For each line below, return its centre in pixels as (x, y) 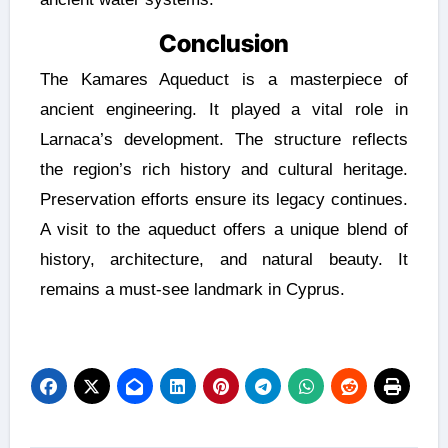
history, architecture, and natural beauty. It (224, 260)
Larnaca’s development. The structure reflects (224, 140)
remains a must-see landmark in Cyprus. (192, 290)
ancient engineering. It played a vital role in (224, 110)
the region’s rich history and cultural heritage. (224, 170)
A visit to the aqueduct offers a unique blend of (224, 230)
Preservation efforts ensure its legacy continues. (224, 200)
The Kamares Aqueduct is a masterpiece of (224, 80)
